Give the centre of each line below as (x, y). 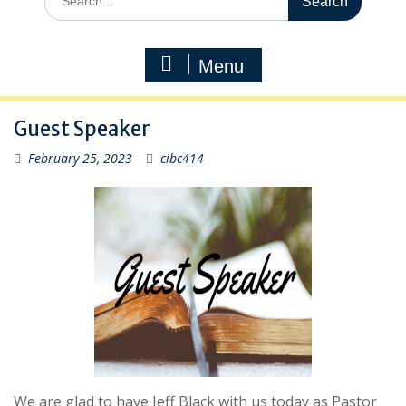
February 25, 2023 (80, 158)
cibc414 (182, 158)
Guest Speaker (82, 129)
